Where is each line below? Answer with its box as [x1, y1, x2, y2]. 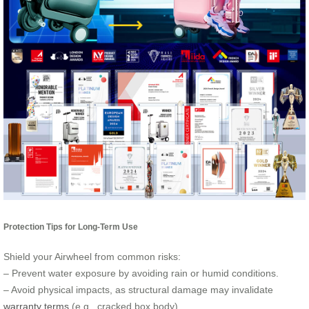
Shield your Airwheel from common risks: [3, 251, 181, 263]
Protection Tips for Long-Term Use [3, 221, 138, 231]
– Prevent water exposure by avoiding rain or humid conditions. [3, 268, 279, 279]
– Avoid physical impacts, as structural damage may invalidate [3, 284, 273, 296]
